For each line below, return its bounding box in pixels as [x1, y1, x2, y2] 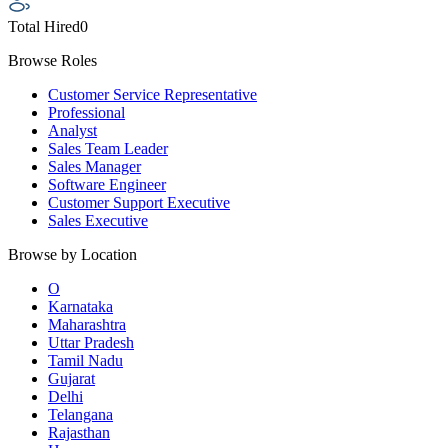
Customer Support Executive [48, 194, 230, 212]
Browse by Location [8, 246, 137, 264]
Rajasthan [48, 424, 110, 442]
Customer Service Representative [48, 86, 257, 104]
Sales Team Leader [48, 140, 168, 158]
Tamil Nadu [48, 352, 123, 370]
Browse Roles [8, 52, 97, 70]
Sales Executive [48, 212, 148, 230]
